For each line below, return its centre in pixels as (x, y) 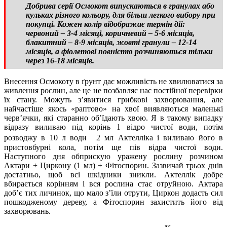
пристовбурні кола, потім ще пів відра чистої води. (113, 147)
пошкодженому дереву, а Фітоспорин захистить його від (113, 202)
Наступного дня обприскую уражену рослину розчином (113, 156)
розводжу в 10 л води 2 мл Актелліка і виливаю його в (113, 137)
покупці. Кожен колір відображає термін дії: (105, 24)
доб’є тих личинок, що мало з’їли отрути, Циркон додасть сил (113, 193)
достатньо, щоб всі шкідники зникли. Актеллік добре (113, 174)
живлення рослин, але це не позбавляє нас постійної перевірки (113, 90)
